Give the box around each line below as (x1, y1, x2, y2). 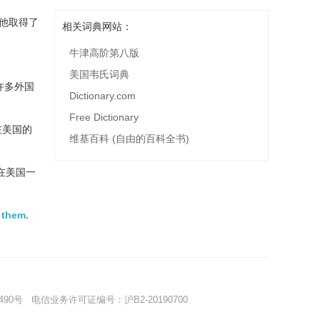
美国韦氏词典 (69, 69, 129, 80)
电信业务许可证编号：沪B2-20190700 (23, 294, 188, 305)
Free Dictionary (69, 111, 139, 123)
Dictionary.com (69, 90, 136, 101)
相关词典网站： (62, 21, 132, 32)
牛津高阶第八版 (69, 47, 139, 59)
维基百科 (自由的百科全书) (69, 133, 189, 144)
